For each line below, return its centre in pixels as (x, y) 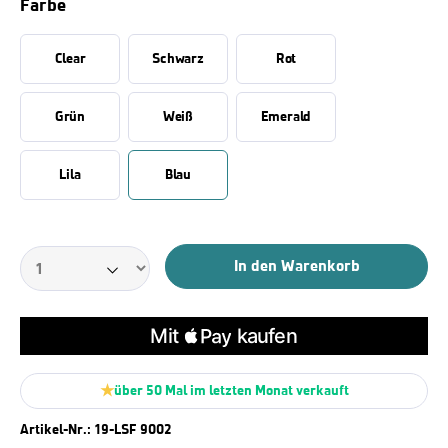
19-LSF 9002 (133, 429)
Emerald (286, 116)
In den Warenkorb (296, 266)
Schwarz (178, 58)
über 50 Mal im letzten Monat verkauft (231, 391)
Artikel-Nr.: (57, 429)
